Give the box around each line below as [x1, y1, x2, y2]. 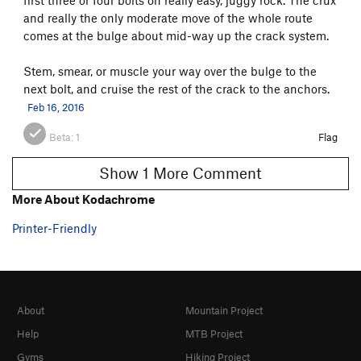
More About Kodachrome [12, 191, 155, 206]
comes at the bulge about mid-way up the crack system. [23, 27, 329, 43]
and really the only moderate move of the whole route [23, 10, 313, 25]
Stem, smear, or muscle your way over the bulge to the [23, 63, 317, 78]
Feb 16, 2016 [27, 100, 85, 114]
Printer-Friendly [12, 220, 97, 235]
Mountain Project [185, 304, 263, 317]
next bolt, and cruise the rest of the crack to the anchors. [23, 81, 330, 96]
